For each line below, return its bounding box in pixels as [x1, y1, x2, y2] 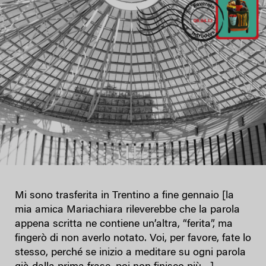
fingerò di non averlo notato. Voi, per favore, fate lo [15, 233, 251, 244]
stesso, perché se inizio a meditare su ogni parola [15, 247, 246, 258]
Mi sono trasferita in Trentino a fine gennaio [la [15, 190, 234, 201]
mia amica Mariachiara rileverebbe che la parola [15, 204, 240, 216]
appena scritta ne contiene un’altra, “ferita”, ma [15, 218, 233, 230]
